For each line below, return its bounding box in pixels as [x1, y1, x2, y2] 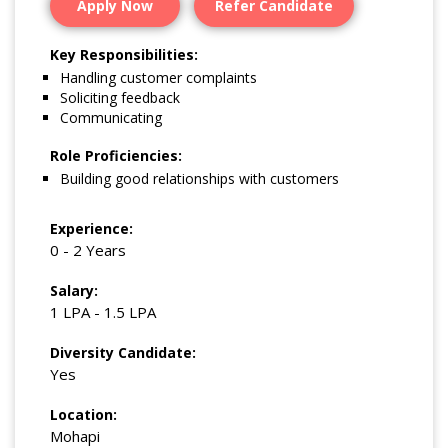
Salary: [50, 281, 98, 301]
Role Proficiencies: [50, 145, 182, 165]
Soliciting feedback [60, 88, 181, 108]
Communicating [60, 108, 163, 128]
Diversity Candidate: [50, 343, 196, 363]
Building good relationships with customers [60, 169, 340, 189]
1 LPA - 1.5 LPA [50, 302, 156, 323]
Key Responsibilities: [50, 44, 198, 64]
